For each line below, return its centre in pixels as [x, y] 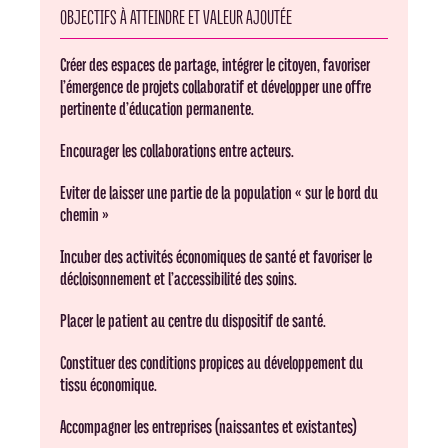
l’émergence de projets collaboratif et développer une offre [216, 87]
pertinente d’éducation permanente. [157, 109]
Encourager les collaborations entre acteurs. [177, 151]
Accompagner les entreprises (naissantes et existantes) [209, 427]
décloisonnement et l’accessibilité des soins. [179, 279]
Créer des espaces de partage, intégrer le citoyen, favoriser [215, 65]
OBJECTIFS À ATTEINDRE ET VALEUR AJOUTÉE [176, 17]
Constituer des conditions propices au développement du [212, 363]
